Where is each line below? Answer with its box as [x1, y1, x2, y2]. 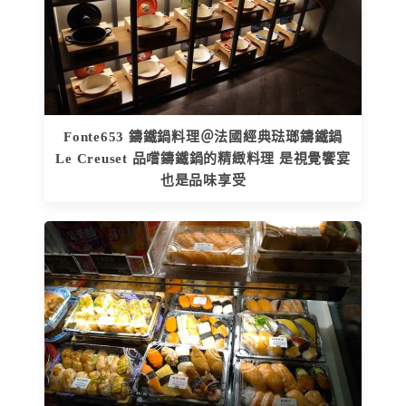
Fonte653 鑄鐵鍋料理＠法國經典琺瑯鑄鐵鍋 [63, 129, 343, 144]
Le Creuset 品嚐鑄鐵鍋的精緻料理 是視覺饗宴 [55, 150, 351, 166]
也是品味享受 [159, 172, 246, 188]
